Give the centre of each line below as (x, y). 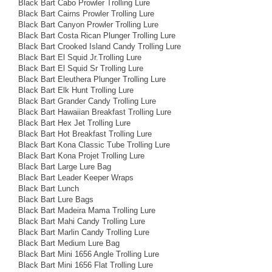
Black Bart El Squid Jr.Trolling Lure (80, 57)
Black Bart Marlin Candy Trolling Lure (84, 232)
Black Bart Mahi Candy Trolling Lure (82, 221)
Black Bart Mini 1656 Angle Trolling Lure (89, 254)
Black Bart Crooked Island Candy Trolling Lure (100, 46)
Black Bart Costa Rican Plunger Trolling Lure (97, 35)
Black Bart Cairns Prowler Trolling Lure (86, 13)
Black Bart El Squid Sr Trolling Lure (81, 68)
